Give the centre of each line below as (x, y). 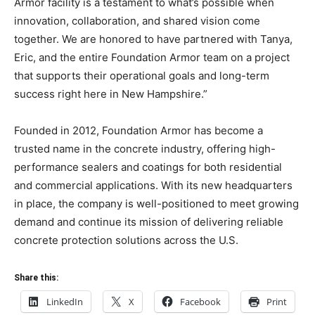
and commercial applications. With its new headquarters (153, 185)
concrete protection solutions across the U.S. (126, 240)
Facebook (200, 301)
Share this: (36, 277)
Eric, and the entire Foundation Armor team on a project (152, 57)
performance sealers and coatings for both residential (148, 167)
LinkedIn (65, 301)
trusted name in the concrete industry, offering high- (145, 148)
